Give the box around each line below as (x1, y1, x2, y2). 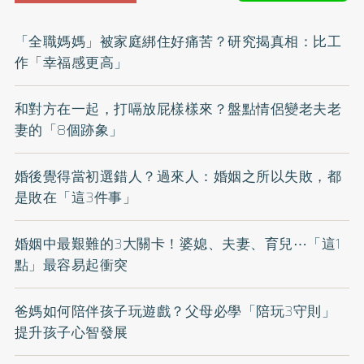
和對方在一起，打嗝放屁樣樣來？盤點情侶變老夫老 (14, 98, 342, 120)
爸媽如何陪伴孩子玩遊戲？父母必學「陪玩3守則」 (14, 301, 336, 323)
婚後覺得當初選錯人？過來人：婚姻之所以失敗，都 (14, 166, 342, 188)
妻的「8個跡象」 (14, 119, 123, 141)
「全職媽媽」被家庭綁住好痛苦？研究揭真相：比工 (14, 31, 342, 53)
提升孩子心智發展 (14, 322, 128, 344)
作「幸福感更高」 (14, 52, 128, 74)
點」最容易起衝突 (14, 254, 128, 276)
